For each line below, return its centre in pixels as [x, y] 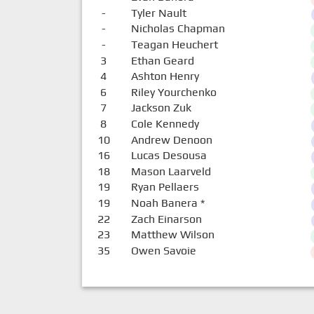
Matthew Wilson [172, 235]
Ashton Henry [165, 76]
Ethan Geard [162, 60]
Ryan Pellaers [165, 187]
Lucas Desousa [169, 156]
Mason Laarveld [171, 171]
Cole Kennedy [165, 123]
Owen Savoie [163, 250]
